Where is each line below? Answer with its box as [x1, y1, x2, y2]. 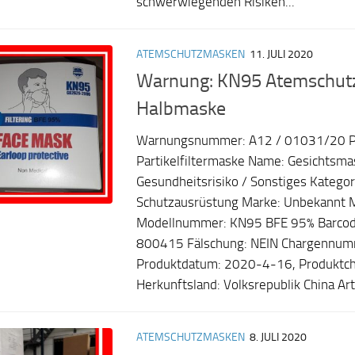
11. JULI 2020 [250, 47, 313, 61]
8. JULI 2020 [250, 330, 307, 344]
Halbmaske [136, 97, 226, 120]
